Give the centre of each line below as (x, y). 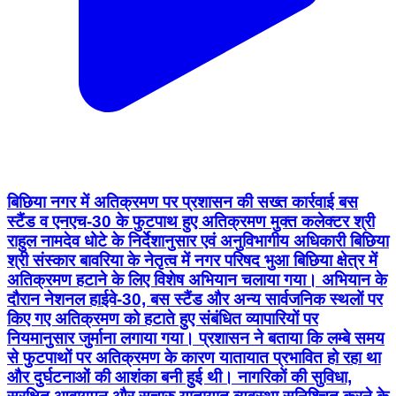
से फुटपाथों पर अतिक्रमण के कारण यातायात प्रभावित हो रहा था (194, 357)
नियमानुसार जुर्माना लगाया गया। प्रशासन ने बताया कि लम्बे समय (196, 338)
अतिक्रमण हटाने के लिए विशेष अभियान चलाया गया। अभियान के (197, 279)
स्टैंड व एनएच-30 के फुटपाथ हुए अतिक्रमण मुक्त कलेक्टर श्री (191, 221)
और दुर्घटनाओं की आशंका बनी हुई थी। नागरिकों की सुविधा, (179, 377)
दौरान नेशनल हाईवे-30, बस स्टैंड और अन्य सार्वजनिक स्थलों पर (195, 299)
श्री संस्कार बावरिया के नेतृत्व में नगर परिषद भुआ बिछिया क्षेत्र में (192, 260)
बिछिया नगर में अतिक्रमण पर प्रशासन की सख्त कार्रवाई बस (183, 202)
